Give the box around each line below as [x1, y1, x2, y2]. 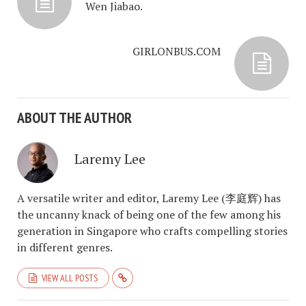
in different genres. [17, 240, 113, 255]
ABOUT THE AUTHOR [17, 108, 132, 127]
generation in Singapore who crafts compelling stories [17, 223, 288, 238]
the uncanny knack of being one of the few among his [17, 207, 281, 222]
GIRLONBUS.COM [133, 44, 221, 59]
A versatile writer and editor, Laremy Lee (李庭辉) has [17, 191, 281, 206]
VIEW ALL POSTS [42, 272, 98, 284]
